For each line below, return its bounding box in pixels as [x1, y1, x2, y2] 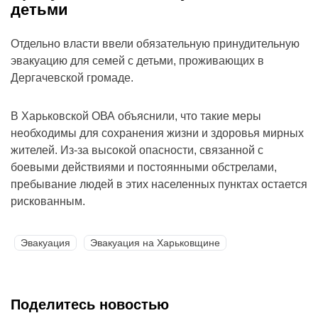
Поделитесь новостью [11, 297, 169, 313]
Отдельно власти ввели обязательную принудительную [11, 38, 300, 50]
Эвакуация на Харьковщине [90, 237, 220, 249]
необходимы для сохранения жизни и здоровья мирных [11, 127, 304, 140]
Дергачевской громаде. [11, 72, 133, 84]
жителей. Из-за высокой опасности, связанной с [11, 144, 263, 157]
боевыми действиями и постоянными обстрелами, [11, 161, 277, 174]
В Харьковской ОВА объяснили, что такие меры [11, 110, 261, 123]
